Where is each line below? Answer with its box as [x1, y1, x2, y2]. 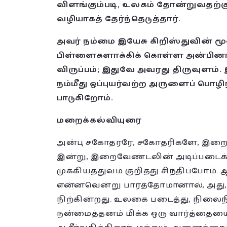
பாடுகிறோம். [57, 91, 113, 105]
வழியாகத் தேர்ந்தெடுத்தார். [57, 12, 181, 26]
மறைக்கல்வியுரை [57, 113, 141, 127]
